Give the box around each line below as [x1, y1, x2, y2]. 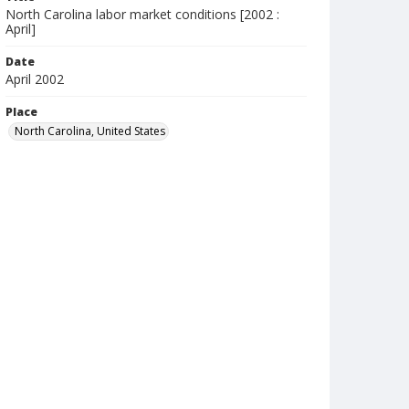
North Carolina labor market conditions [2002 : [5, 5, 279, 23]
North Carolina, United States [15, 123, 165, 139]
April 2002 [5, 70, 64, 88]
